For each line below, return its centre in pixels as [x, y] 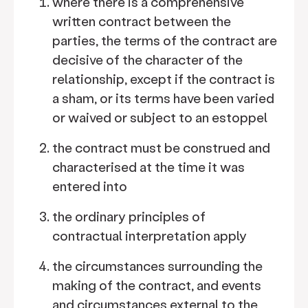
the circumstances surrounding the [157, 266]
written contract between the [142, 21]
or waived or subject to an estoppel [160, 117]
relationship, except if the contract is [164, 79]
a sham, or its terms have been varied [163, 98]
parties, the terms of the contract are [165, 40]
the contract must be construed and [161, 147]
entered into [90, 186]
